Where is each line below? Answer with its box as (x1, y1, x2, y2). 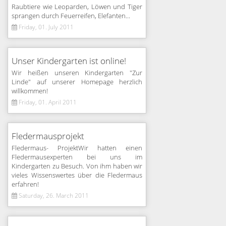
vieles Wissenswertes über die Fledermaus (12, 172, 142, 180)
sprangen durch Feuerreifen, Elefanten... (12, 12, 130, 20)
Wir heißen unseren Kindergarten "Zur (12, 69, 142, 77)
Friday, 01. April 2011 (17, 99, 77, 106)
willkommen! (12, 87, 48, 95)
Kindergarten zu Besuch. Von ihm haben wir (12, 162, 142, 171)
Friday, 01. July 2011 (17, 24, 74, 31)
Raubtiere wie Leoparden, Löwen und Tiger (12, 3, 142, 11)
